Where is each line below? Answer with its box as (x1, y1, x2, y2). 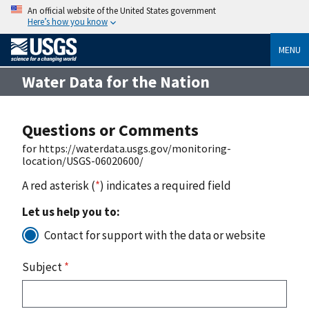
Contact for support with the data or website (44, 227, 266, 243)
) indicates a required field (100, 177, 231, 193)
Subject (22, 259, 64, 275)
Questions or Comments (22, 119, 199, 141)
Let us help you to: (22, 203, 120, 219)
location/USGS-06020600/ (22, 153, 143, 168)
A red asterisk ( (22, 177, 95, 193)
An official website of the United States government (28, 5, 216, 16)
